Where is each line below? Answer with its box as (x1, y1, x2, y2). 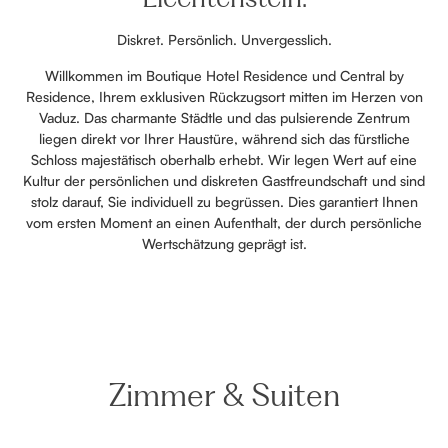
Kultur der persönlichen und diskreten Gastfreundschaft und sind (23, 171, 425, 189)
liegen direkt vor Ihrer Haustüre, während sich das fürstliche (38, 129, 410, 147)
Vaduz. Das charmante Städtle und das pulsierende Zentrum (38, 108, 410, 126)
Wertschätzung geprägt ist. (141, 234, 307, 252)
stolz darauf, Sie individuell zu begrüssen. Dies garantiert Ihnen (30, 192, 418, 210)
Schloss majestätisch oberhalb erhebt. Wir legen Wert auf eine (31, 150, 417, 168)
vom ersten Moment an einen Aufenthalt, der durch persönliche (26, 213, 422, 231)
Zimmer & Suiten (108, 374, 340, 414)
